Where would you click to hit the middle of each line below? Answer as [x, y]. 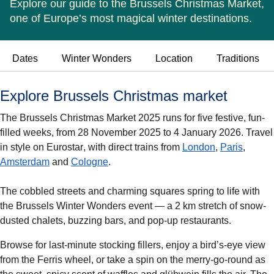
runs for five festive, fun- [213, 118]
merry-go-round [219, 260]
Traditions [238, 59]
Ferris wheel [64, 260]
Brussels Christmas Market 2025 [90, 118]
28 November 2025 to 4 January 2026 [159, 133]
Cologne [90, 162]
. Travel [257, 133]
